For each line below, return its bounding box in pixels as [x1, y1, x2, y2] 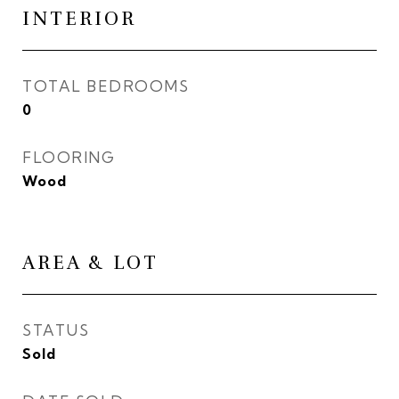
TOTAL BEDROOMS [22, 77, 189, 95]
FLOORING [22, 148, 115, 167]
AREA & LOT [22, 251, 159, 274]
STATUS [22, 321, 89, 339]
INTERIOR [22, 7, 136, 30]
